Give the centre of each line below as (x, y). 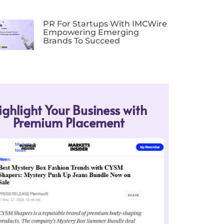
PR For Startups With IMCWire (105, 24)
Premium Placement (69, 122)
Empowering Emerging (91, 32)
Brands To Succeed (82, 41)
